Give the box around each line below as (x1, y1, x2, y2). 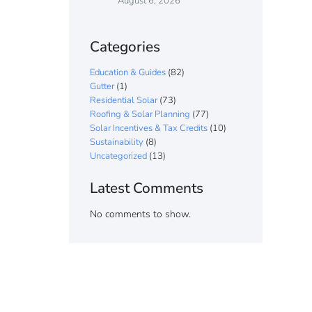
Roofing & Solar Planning (90, 108, 190, 121)
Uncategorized (90, 150, 147, 163)
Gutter (90, 80, 114, 93)
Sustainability (90, 136, 143, 149)
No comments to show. (90, 208, 191, 221)
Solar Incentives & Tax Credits (90, 122, 208, 135)
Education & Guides (90, 66, 166, 79)
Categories (90, 37, 160, 57)
